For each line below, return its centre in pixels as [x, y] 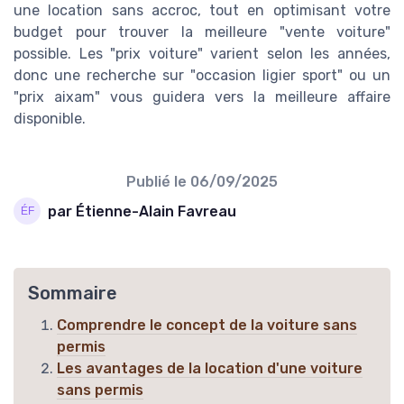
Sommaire [73, 294]
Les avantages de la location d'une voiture [210, 369]
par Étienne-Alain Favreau [142, 211]
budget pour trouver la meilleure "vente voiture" [202, 32]
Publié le [158, 182]
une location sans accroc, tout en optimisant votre [202, 11]
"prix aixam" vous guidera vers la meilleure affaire [202, 97]
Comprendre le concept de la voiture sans [207, 326]
